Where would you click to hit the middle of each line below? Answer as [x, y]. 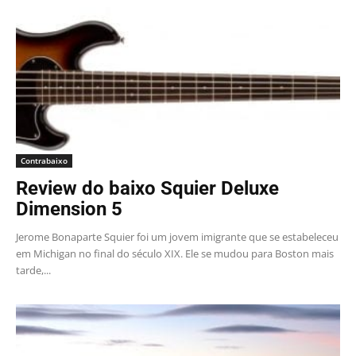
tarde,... [33, 270]
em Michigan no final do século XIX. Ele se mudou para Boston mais [175, 253]
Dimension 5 [69, 209]
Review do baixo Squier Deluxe [147, 188]
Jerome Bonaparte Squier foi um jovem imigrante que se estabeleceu [177, 236]
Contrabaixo [44, 160]
